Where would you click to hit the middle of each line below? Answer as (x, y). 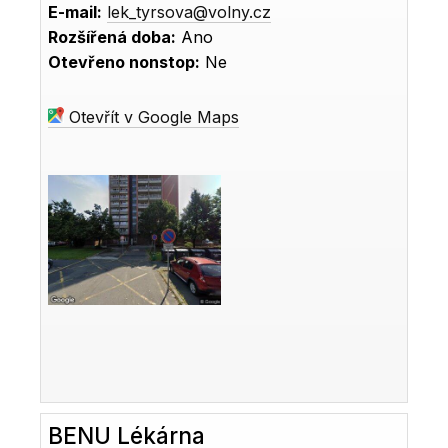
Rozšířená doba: (112, 36)
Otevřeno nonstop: (124, 61)
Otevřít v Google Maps (152, 116)
